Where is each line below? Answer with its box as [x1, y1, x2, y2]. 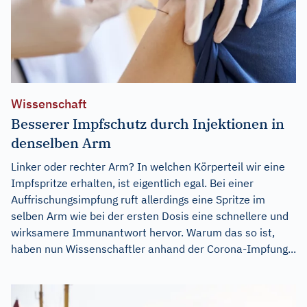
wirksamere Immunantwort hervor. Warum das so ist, [11, 225, 275, 239]
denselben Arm [11, 133, 111, 152]
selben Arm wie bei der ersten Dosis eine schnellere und [11, 208, 288, 223]
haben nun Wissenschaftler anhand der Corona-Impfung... [11, 241, 296, 256]
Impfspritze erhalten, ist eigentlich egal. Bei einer [11, 175, 254, 190]
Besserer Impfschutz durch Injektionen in [11, 114, 284, 133]
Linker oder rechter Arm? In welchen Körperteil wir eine [11, 159, 285, 173]
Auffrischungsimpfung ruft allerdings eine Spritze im [11, 192, 265, 206]
